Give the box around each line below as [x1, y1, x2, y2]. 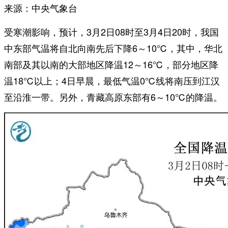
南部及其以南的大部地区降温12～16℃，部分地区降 [4, 57, 218, 71]
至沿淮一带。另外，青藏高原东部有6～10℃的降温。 [4, 90, 222, 103]
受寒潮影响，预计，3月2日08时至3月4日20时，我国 [4, 24, 219, 38]
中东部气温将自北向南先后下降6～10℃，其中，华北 [4, 41, 222, 54]
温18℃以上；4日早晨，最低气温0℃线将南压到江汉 [4, 73, 220, 87]
